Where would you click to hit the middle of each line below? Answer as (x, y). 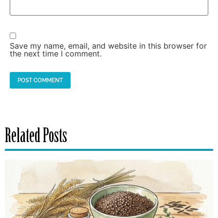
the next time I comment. (56, 54)
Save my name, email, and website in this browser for (108, 46)
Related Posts (36, 137)
